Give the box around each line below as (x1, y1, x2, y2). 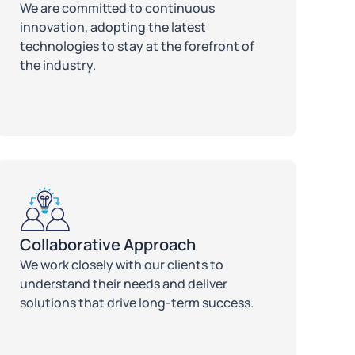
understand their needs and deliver (20, 274, 228, 292)
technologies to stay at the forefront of (20, 36, 255, 55)
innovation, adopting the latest (20, 17, 207, 36)
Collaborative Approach (20, 233, 197, 255)
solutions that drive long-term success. (20, 293, 254, 311)
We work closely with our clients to (20, 255, 224, 273)
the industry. (20, 55, 97, 74)
